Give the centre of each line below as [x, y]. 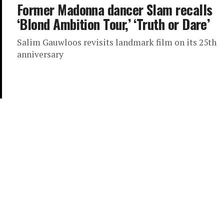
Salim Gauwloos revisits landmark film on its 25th [117, 42]
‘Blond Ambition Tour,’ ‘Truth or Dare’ [113, 24]
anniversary [40, 54]
